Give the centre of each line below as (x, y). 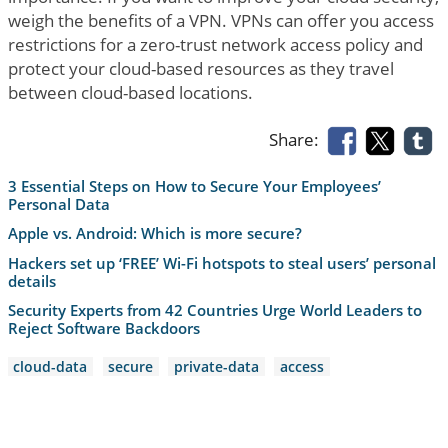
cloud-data (50, 366)
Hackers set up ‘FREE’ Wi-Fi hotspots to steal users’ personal (221, 262)
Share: (298, 139)
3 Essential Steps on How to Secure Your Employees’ (194, 186)
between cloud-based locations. (130, 93)
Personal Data (58, 204)
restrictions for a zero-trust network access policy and (215, 45)
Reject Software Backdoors (103, 328)
